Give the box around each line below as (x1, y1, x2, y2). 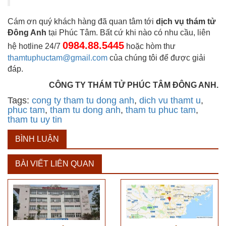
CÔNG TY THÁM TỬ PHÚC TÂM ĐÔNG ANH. (49, 81, 218, 90)
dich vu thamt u (139, 95, 201, 106)
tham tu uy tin (8, 115, 62, 125)
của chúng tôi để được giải (107, 53, 205, 63)
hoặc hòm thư (124, 42, 176, 51)
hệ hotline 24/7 (8, 42, 63, 51)
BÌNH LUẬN (15, 135, 59, 144)
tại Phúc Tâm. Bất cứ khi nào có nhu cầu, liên (46, 28, 210, 37)
